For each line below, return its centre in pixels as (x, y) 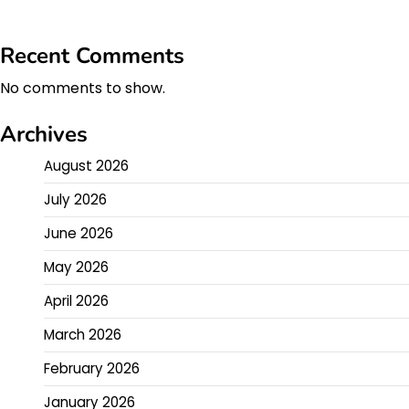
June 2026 (79, 233)
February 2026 (92, 368)
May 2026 (76, 267)
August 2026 (86, 165)
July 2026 (75, 199)
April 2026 (76, 300)
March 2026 (83, 334)
